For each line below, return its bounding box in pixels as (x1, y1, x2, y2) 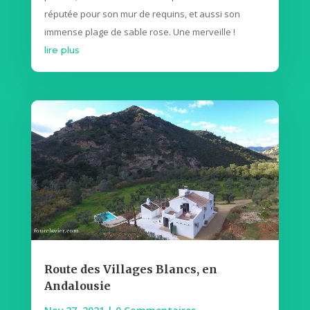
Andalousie (44, 278, 111, 293)
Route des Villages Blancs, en (44, 262, 217, 276)
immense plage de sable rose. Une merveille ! (44, 25, 235, 38)
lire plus (44, 44, 80, 55)
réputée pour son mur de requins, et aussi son (44, 7, 240, 20)
